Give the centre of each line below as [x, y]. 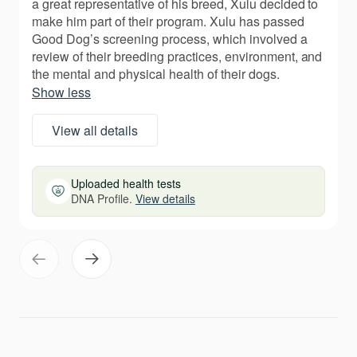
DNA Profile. [103, 199]
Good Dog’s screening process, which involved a [170, 39]
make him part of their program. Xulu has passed [168, 22]
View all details [95, 131]
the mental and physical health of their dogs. [156, 74]
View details [165, 199]
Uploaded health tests [126, 184]
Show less [61, 92]
